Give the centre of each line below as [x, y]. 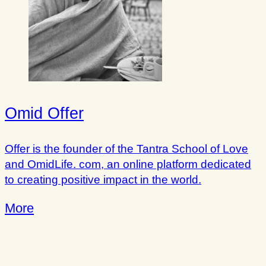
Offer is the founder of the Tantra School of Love [126, 148]
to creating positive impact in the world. [103, 179]
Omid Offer [44, 113]
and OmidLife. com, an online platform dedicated [128, 164]
